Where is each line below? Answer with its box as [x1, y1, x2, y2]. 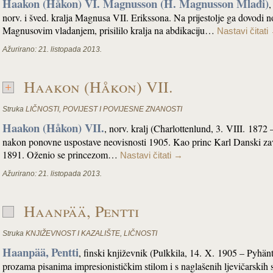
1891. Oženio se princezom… [2, 148, 120, 161]
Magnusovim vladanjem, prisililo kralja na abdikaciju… [2, 24, 217, 37]
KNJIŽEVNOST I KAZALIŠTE [26, 229, 120, 238]
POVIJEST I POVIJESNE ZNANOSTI [63, 105, 182, 113]
